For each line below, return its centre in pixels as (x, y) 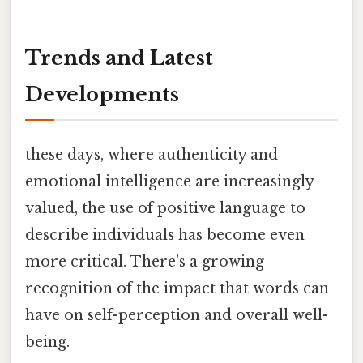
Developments (102, 94)
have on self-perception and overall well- (177, 315)
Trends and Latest (119, 58)
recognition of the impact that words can (177, 288)
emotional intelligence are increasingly (169, 181)
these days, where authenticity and (152, 154)
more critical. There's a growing (145, 261)
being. (47, 342)
